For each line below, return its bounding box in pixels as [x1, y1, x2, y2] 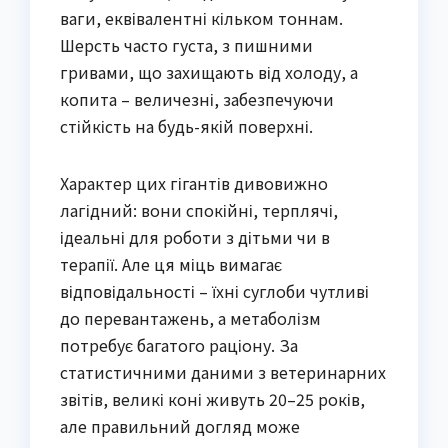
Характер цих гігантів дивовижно [60, 171, 328, 196]
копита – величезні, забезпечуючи [60, 87, 334, 112]
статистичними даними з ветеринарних [60, 360, 386, 385]
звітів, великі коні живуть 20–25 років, [60, 387, 365, 412]
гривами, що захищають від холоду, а [60, 60, 358, 85]
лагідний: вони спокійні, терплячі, [60, 198, 338, 223]
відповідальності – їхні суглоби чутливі [60, 279, 369, 304]
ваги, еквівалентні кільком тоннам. [60, 6, 343, 31]
